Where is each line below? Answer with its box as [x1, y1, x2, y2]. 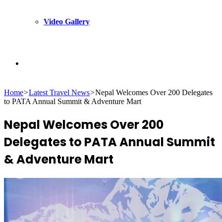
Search [23, 58, 45, 67]
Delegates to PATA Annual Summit [4, 133, 215, 150]
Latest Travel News [29, 88, 90, 97]
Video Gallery [44, 17, 90, 26]
